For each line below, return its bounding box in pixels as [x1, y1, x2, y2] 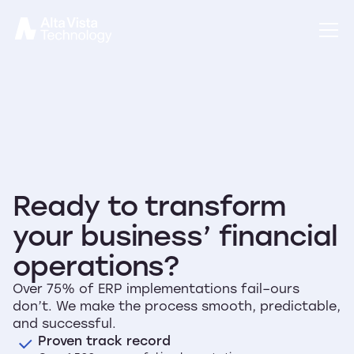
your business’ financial [13, 217, 337, 253]
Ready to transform [13, 186, 286, 223]
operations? [13, 247, 179, 283]
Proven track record [38, 332, 171, 348]
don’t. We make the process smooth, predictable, [13, 297, 341, 314]
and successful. [13, 314, 116, 331]
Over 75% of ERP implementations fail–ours [13, 280, 299, 296]
